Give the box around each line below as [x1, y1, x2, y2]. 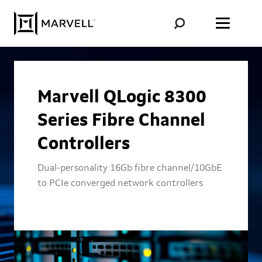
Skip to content [50, 8, 119, 17]
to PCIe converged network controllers [37, 179, 203, 188]
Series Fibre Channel [37, 112, 205, 130]
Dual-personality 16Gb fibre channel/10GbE [37, 164, 222, 173]
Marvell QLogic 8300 [37, 89, 206, 106]
